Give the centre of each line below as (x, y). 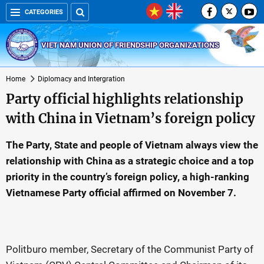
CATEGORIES (44, 12)
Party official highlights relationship (125, 99)
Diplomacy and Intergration (81, 79)
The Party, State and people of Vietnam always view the (132, 145)
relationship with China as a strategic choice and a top (130, 161)
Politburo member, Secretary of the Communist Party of (130, 249)
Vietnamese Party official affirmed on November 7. (121, 193)
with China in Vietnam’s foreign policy (131, 118)
